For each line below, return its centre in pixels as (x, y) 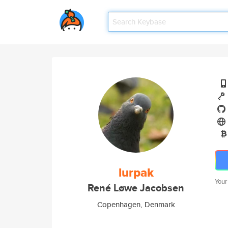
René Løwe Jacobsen (136, 188)
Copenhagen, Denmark (136, 204)
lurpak (136, 173)
